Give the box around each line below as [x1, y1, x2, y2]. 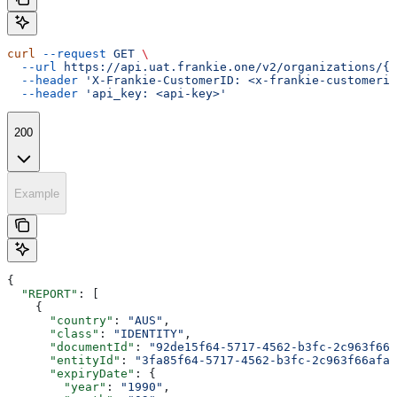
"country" [7, 313, 113, 327]
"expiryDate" [7, 366, 135, 380]
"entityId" [7, 353, 121, 367]
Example [14, 186, 59, 200]
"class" [7, 326, 99, 340]
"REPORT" [7, 286, 78, 300]
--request [35, 46, 106, 60]
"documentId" [7, 339, 135, 354]
